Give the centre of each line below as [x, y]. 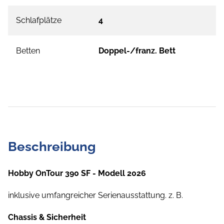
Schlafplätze [39, 20]
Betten [28, 51]
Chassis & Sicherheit [47, 217]
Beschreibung [52, 147]
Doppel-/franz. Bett [137, 51]
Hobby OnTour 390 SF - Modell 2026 [77, 173]
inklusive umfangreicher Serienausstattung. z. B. [96, 195]
